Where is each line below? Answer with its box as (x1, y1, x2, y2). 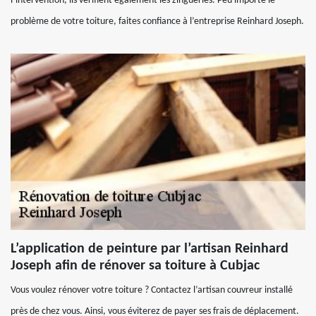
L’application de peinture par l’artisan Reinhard (11, 242, 288, 256)
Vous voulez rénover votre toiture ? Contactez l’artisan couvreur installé (11, 285, 293, 296)
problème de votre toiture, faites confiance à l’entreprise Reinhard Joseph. (11, 16, 304, 27)
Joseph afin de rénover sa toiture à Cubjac (11, 259, 260, 273)
